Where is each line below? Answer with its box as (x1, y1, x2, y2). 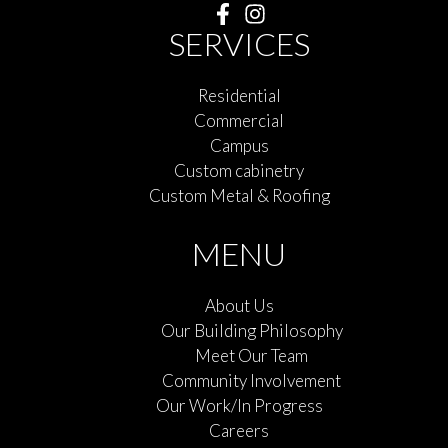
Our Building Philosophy (160, 319, 343, 341)
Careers (209, 419, 269, 441)
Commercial (194, 109, 284, 131)
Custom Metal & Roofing (148, 184, 330, 206)
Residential (197, 84, 281, 106)
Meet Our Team (195, 344, 309, 366)
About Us (204, 294, 274, 316)
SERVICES (168, 23, 310, 63)
